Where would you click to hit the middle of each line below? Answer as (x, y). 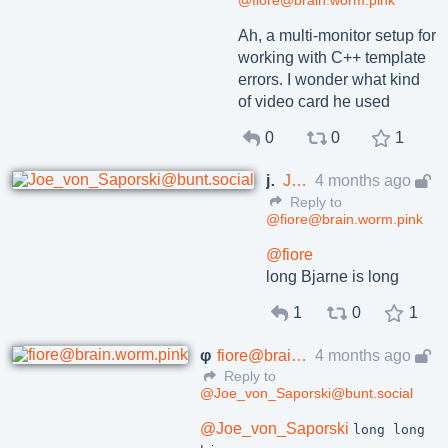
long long (389, 430)
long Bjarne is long (332, 276)
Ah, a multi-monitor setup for (337, 36)
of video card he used (314, 102)
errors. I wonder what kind (329, 80)
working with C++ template (332, 58)
